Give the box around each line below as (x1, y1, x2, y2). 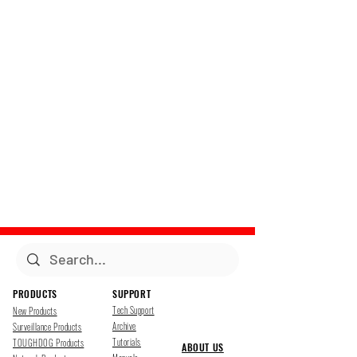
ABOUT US (182, 340, 224, 354)
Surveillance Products (13, 320, 82, 333)
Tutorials (112, 335, 141, 348)
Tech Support (112, 304, 155, 316)
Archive (112, 320, 136, 332)
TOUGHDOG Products (13, 336, 84, 349)
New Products (13, 304, 57, 317)
